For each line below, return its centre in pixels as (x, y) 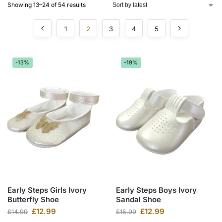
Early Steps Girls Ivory (47, 190)
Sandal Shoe (139, 199)
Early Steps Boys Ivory (156, 190)
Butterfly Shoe (33, 199)
